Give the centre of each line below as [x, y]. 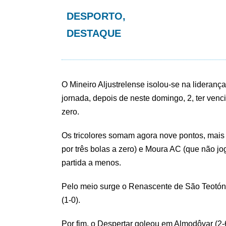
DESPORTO [95, 16]
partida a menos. [91, 163]
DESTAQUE [94, 34]
